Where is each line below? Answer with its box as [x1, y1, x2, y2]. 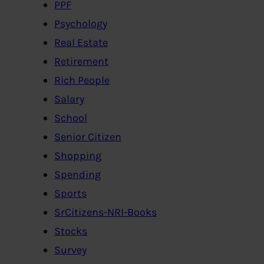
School [54, 111, 87, 124]
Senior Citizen [54, 130, 121, 143]
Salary [54, 92, 84, 105]
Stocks [54, 224, 87, 237]
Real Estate [54, 35, 108, 49]
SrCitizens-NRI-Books [54, 205, 157, 219]
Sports [54, 186, 87, 200]
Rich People [54, 73, 110, 87]
